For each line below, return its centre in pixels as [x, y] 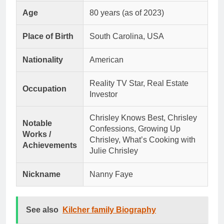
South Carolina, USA [127, 36]
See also [42, 209]
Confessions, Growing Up [135, 128]
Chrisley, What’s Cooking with [142, 139]
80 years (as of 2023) [127, 12]
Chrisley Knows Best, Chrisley [143, 117]
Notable [37, 123]
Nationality [43, 59]
